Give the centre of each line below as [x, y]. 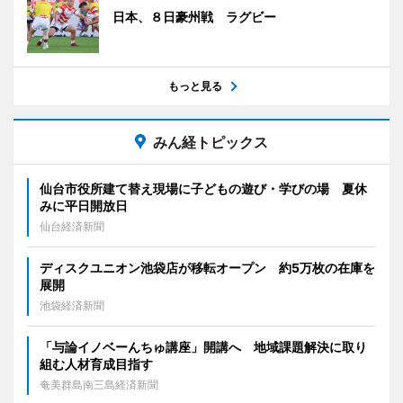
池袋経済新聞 [72, 305]
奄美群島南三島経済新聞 [99, 384]
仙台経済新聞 [72, 226]
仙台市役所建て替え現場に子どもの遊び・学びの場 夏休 [203, 188]
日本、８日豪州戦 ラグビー [194, 16]
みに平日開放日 [84, 205]
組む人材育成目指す [96, 363]
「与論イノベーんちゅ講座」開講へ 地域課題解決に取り [203, 346]
